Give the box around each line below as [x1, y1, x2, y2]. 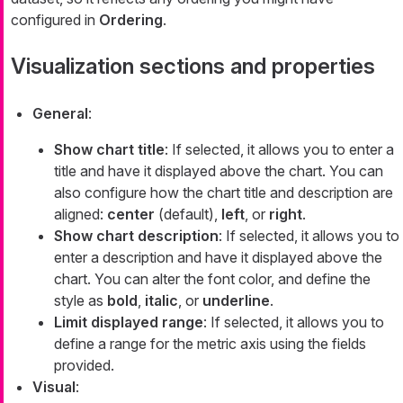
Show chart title [54, 139, 165, 158]
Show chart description [54, 226, 219, 245]
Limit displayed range [54, 312, 203, 331]
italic [145, 291, 178, 309]
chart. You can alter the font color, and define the [54, 269, 371, 288]
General [32, 103, 88, 122]
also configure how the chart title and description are [54, 183, 393, 201]
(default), [155, 204, 221, 223]
